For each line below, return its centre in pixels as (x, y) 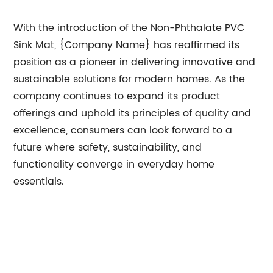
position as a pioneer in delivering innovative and (135, 62)
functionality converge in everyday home (114, 164)
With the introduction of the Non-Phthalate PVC (129, 28)
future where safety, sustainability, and (108, 147)
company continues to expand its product (117, 96)
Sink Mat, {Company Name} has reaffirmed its (127, 45)
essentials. (39, 181)
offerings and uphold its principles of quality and (133, 113)
